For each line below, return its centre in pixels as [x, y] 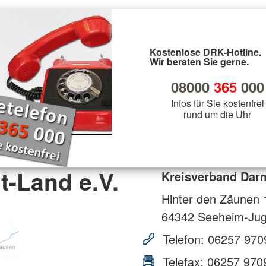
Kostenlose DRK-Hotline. [205, 52]
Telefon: [183, 239]
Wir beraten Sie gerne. [199, 61]
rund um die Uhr [217, 114]
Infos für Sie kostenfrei [217, 103]
